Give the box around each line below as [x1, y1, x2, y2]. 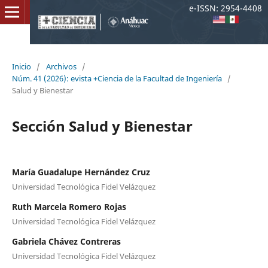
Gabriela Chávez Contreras [11, 235, 121, 247]
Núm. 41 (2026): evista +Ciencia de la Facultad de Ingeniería [11, 72, 222, 84]
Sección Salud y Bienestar [11, 115, 193, 136]
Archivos [45, 60, 77, 72]
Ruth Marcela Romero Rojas [11, 200, 126, 212]
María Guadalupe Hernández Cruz [11, 166, 150, 178]
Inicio [11, 60, 31, 72]
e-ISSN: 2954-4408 [189, 2, 262, 14]
